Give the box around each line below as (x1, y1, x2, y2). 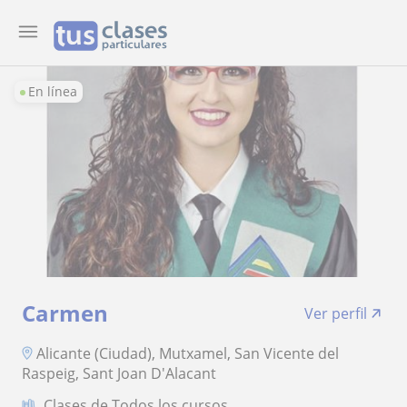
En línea (28, 83, 77, 100)
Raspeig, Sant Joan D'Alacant (22, 362, 216, 383)
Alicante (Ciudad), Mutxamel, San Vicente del (36, 342, 339, 363)
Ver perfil (304, 303, 367, 323)
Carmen (22, 298, 108, 328)
